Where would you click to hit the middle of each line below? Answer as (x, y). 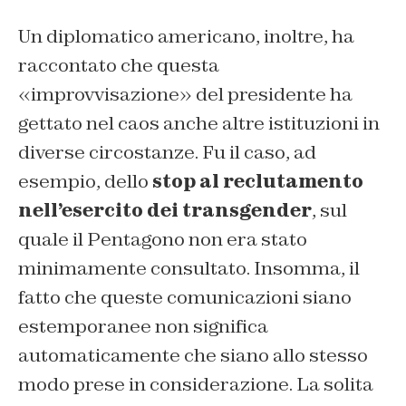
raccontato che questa (119, 65)
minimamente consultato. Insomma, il (189, 268)
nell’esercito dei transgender (165, 210)
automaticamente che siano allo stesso (193, 355)
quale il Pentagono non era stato (163, 239)
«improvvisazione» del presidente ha (185, 94)
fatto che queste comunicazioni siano (185, 297)
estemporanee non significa (143, 326)
